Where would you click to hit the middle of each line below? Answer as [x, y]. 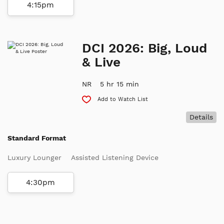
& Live [101, 62]
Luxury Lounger [34, 157]
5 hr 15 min [120, 84]
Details [201, 117]
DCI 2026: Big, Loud [145, 48]
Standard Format [37, 138]
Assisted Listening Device [115, 157]
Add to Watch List [123, 99]
